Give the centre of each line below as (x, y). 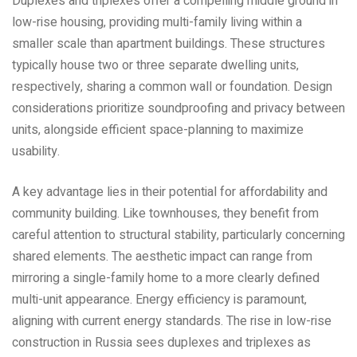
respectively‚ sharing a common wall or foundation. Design (172, 87)
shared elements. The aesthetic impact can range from (162, 257)
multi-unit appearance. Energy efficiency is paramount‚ (159, 300)
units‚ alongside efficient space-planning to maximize (158, 130)
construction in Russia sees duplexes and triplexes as (161, 343)
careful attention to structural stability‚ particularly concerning (178, 235)
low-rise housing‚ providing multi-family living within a (157, 23)
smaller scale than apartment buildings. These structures (169, 44)
